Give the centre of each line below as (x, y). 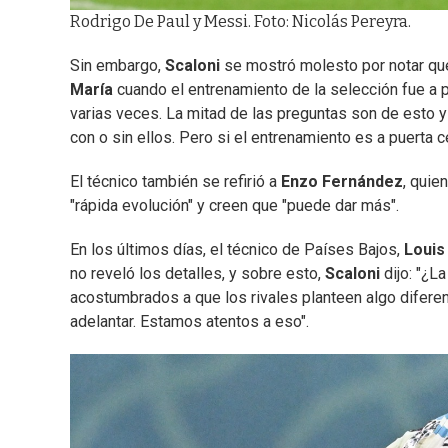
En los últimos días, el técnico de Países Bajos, (237, 249)
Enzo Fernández (342, 181)
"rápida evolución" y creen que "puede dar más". (234, 205)
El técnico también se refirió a (175, 181)
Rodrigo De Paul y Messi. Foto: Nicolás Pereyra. (240, 21)
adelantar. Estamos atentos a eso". (189, 321)
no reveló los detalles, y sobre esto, (197, 273)
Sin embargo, (117, 65)
